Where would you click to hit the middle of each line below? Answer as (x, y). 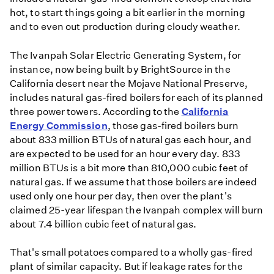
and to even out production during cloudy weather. (125, 27)
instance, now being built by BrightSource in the (120, 69)
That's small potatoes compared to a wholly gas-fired (131, 252)
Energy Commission (59, 125)
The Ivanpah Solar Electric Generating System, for (125, 55)
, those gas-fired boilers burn (173, 125)
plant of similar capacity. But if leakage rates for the (127, 266)
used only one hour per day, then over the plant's (121, 196)
